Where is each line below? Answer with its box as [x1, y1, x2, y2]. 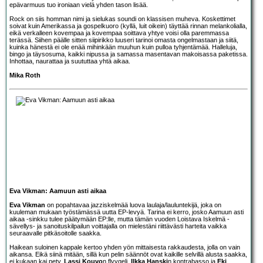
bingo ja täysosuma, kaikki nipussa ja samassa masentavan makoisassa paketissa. [9, 50, 248, 58]
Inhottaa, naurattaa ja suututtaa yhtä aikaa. [9, 57, 130, 65]
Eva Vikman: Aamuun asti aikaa [9, 187, 106, 194]
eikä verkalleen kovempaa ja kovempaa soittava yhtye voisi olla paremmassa [9, 29, 229, 36]
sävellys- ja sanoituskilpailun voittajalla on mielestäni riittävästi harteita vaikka [9, 222, 227, 230]
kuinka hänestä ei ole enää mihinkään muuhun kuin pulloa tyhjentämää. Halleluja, [9, 43, 237, 50]
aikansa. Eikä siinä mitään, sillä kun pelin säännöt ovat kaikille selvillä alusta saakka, [9, 250, 247, 258]
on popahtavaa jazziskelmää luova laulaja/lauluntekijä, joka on [45, 201, 221, 208]
